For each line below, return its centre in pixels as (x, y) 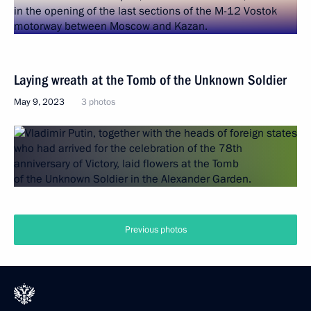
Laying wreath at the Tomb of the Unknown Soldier (150, 80)
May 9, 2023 (39, 102)
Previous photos (155, 230)
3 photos (98, 102)
